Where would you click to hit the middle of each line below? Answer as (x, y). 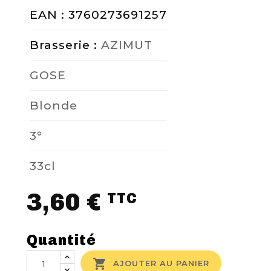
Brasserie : (66, 44)
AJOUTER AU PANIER (162, 263)
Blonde (54, 105)
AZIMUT (127, 44)
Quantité (62, 240)
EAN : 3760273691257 (99, 14)
